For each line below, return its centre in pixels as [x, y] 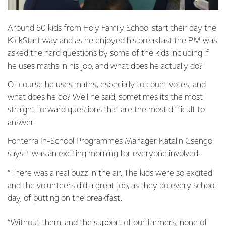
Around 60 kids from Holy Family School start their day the [112, 29]
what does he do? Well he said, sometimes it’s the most [105, 98]
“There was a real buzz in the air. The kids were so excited [110, 173]
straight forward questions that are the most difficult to [106, 110]
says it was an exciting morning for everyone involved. [104, 154]
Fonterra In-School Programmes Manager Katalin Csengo [110, 142]
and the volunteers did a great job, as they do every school [112, 186]
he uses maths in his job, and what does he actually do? [105, 66]
